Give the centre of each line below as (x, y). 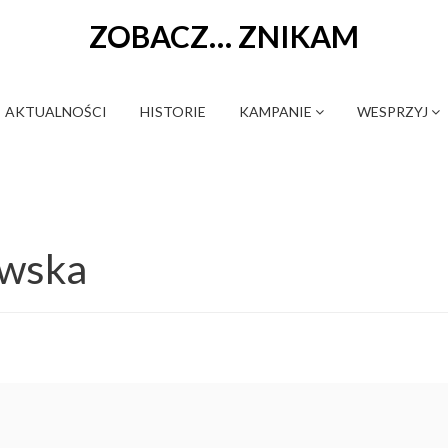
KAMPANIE (276, 112)
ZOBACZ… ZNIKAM (223, 36)
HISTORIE (172, 112)
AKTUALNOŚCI (55, 112)
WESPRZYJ (393, 112)
